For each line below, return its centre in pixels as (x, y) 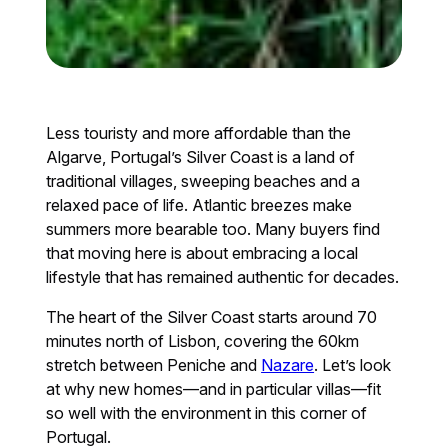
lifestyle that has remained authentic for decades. (223, 276)
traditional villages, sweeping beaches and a (203, 180)
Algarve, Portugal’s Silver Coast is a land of (201, 156)
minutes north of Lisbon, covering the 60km (203, 340)
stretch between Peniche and (154, 364)
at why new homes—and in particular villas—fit (214, 388)
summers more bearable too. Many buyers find (213, 228)
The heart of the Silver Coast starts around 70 (212, 316)
